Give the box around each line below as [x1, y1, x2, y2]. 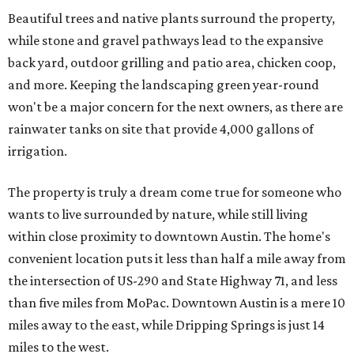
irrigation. [8, 143, 67, 160]
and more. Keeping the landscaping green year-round [8, 77, 319, 93]
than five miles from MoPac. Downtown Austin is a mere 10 [8, 295, 345, 311]
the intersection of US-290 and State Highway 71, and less [8, 273, 337, 289]
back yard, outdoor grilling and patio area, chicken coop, [8, 55, 336, 71]
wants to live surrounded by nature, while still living [8, 206, 308, 223]
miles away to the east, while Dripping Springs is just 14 [8, 317, 325, 333]
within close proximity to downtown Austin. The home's [8, 228, 330, 245]
